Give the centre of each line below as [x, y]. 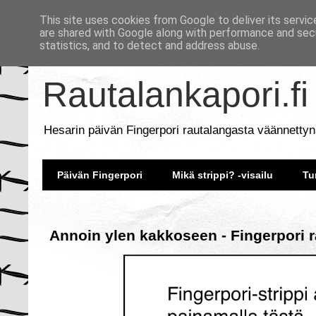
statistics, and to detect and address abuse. [150, 45]
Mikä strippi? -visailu [223, 175]
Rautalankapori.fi [175, 95]
